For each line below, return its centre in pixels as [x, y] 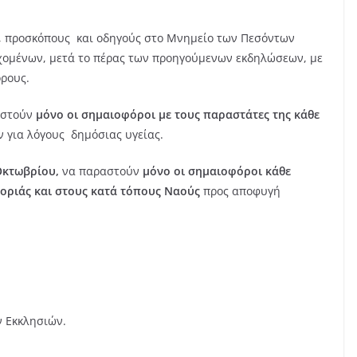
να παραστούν [101, 171]
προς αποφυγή [240, 191]
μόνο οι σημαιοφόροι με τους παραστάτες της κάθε [178, 115]
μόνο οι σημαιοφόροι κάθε [217, 171]
